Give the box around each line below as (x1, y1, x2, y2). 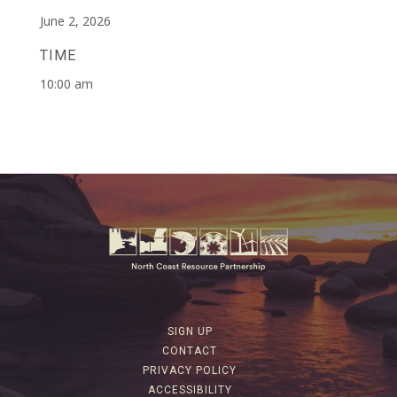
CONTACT (162, 345, 217, 358)
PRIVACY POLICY (143, 364, 237, 378)
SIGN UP (167, 325, 213, 339)
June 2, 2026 (39, 12, 111, 29)
